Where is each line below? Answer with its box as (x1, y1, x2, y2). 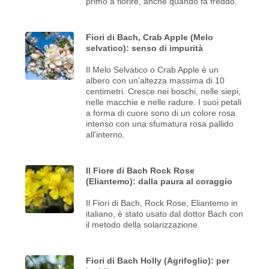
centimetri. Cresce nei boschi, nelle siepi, (86, 86, 241, 96)
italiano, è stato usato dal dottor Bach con (86, 208, 244, 219)
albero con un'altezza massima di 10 (86, 75, 225, 85)
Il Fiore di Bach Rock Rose (86, 165, 195, 175)
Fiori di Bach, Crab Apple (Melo (86, 32, 214, 42)
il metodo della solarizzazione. (86, 219, 201, 229)
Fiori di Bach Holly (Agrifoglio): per (86, 255, 230, 265)
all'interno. (86, 129, 130, 139)
